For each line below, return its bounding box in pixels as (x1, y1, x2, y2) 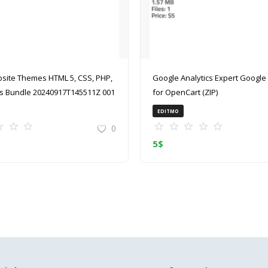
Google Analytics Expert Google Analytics (153, 72, 240, 84)
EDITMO (157, 108, 179, 115)
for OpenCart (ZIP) (153, 87, 218, 98)
